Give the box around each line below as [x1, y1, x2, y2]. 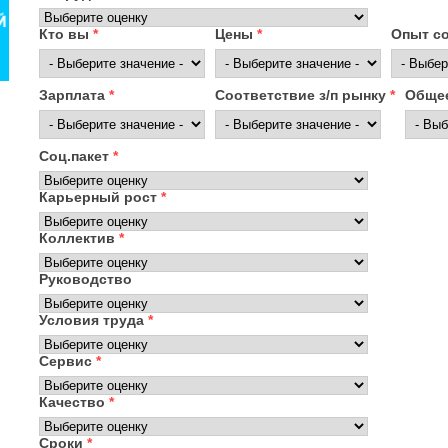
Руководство [39, 271, 132, 287]
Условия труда [39, 312, 148, 328]
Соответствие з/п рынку [215, 87, 390, 103]
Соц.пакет [39, 148, 113, 164]
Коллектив [39, 230, 119, 246]
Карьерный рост [39, 189, 161, 205]
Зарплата [39, 87, 109, 103]
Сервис [39, 353, 96, 369]
